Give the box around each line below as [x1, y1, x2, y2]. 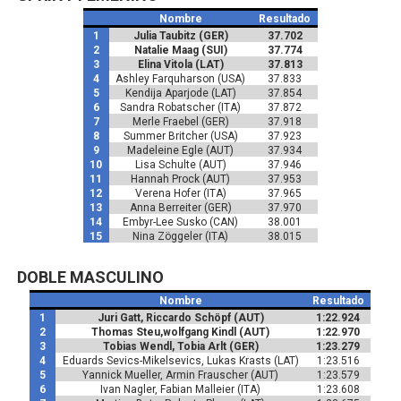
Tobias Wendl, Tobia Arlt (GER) [102, 340, 259, 353]
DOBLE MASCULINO [16, 268, 164, 286]
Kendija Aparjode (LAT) [124, 87, 236, 99]
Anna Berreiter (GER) [129, 201, 232, 214]
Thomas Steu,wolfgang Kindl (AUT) [91, 326, 270, 338]
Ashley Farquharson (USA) [115, 73, 246, 85]
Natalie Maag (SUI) [133, 44, 227, 56]
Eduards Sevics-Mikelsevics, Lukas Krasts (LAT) [62, 354, 299, 367]
